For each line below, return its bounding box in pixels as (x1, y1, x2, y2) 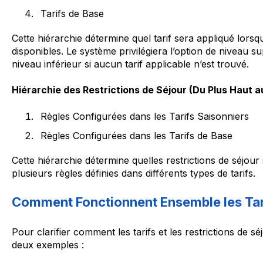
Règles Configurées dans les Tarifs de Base (40, 129, 232, 141)
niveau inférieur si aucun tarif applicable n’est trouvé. (11, 58, 249, 70)
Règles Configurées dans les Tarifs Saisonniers (40, 110, 249, 122)
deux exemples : (11, 238, 84, 251)
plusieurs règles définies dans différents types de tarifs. (11, 167, 255, 179)
